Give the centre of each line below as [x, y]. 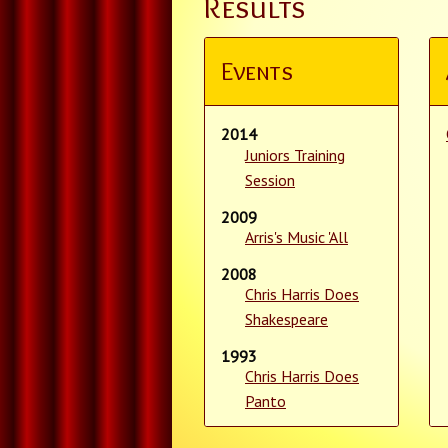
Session [270, 179]
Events [257, 71]
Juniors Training [295, 154]
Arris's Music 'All [296, 236]
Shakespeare [286, 318]
